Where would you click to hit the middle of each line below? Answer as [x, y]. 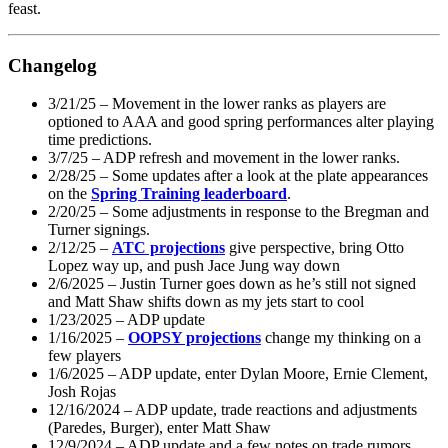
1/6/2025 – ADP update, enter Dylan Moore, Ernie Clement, [238, 374]
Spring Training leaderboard [189, 194]
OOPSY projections [194, 338]
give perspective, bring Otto [314, 248]
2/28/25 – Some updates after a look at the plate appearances [238, 176]
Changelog [52, 65]
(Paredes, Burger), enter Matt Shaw [159, 428]
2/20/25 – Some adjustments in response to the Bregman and [238, 212]
